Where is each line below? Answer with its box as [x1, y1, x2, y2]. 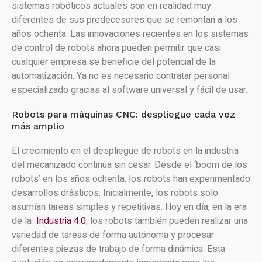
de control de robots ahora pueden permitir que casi [12, 41, 221, 55]
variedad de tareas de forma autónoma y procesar [12, 228, 214, 242]
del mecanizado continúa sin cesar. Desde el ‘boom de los [12, 158, 247, 172]
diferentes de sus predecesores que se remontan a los [12, 13, 237, 27]
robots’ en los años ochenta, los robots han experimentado [12, 172, 250, 186]
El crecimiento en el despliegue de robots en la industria [12, 144, 239, 158]
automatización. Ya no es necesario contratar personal [12, 69, 230, 83]
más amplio [12, 120, 64, 132]
